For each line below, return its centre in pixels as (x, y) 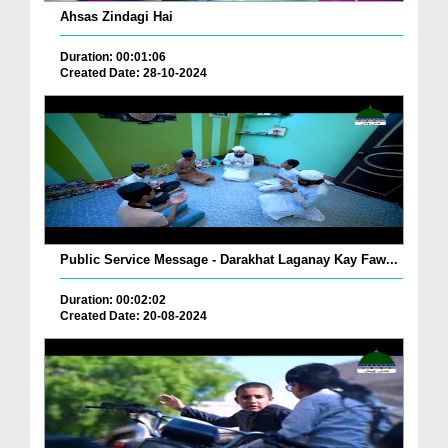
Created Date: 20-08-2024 (133, 316)
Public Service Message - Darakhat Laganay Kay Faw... (229, 260)
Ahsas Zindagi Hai (116, 17)
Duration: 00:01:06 (113, 57)
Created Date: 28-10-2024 (133, 73)
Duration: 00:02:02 (113, 300)
